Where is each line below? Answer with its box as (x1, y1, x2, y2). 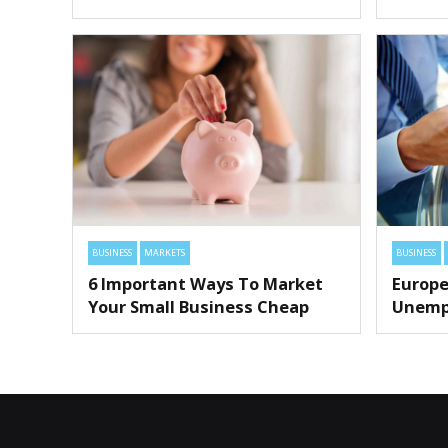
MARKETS (144, 246, 186, 260)
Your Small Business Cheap (88, 294, 309, 318)
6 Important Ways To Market (88, 271, 323, 295)
